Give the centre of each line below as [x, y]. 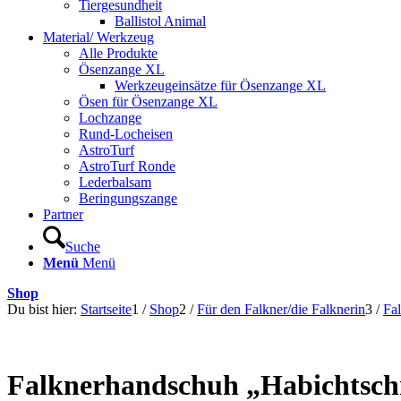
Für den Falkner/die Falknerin [281, 309]
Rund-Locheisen [126, 133]
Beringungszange [128, 198]
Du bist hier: [42, 309]
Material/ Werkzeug [98, 37]
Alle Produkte [118, 53]
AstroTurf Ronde [127, 166]
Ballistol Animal [160, 21]
